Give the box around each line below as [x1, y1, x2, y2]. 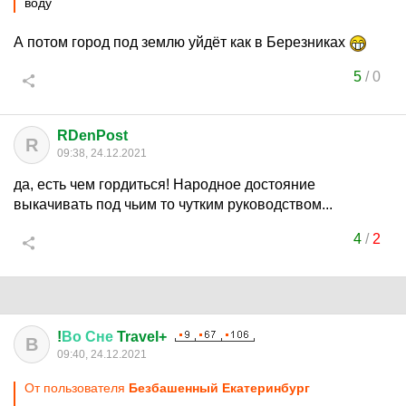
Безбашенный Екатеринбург [129, 381, 310, 395]
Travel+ [113, 329, 167, 344]
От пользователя [24, 381, 129, 395]
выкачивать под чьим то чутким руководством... [14, 197, 333, 212]
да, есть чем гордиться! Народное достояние [14, 177, 315, 192]
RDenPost [57, 128, 128, 143]
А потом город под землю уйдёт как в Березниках [14, 34, 349, 50]
